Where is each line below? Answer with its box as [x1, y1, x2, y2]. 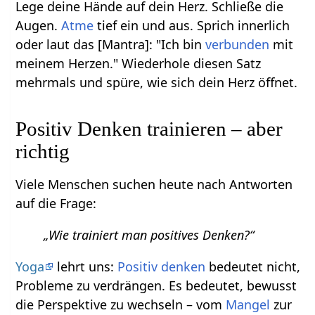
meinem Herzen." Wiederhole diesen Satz [15, 54, 262, 72]
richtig [15, 139, 70, 162]
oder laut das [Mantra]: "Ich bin [15, 35, 206, 53]
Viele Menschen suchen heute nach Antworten [15, 175, 293, 193]
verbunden [205, 35, 270, 53]
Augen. [15, 16, 62, 34]
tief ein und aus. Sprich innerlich [94, 16, 290, 34]
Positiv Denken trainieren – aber [15, 117, 283, 140]
